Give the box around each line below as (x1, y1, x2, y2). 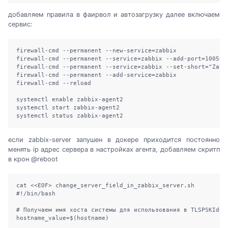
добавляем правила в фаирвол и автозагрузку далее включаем (8, 11, 220, 19)
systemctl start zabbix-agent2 (16, 104, 120, 111)
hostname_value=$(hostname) (16, 215, 109, 222)
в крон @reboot (8, 155, 58, 163)
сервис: (8, 20, 33, 28)
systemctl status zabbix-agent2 (16, 112, 123, 120)
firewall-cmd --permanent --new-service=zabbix (16, 47, 177, 54)
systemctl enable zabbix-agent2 (16, 96, 123, 103)
